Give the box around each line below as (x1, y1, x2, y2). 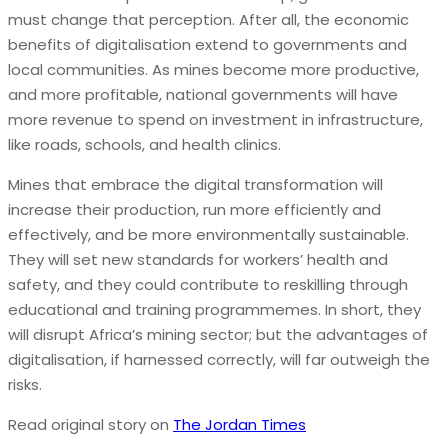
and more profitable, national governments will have (8, 83, 398, 105)
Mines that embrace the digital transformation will (8, 173, 383, 195)
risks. (8, 373, 42, 395)
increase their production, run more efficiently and (8, 198, 381, 220)
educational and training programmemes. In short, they (8, 298, 421, 320)
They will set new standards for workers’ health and (8, 248, 388, 270)
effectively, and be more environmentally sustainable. (8, 223, 409, 245)
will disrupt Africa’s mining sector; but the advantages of (8, 323, 428, 345)
